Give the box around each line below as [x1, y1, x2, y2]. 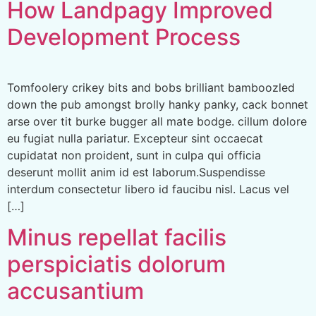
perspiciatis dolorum [7, 250, 226, 279]
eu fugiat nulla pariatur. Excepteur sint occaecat [7, 130, 263, 145]
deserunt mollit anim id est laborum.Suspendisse [7, 164, 265, 179]
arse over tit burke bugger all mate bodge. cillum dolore [7, 114, 307, 128]
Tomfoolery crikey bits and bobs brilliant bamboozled [7, 80, 295, 95]
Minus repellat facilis [7, 224, 226, 252]
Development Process [7, 23, 241, 51]
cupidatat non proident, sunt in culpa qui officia [7, 147, 261, 162]
